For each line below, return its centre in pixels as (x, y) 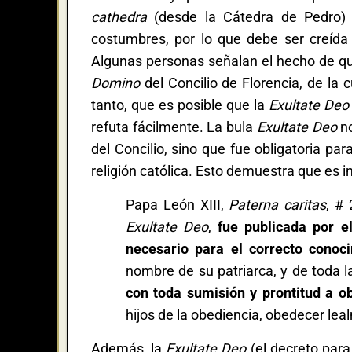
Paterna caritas (278, 204)
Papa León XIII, (177, 204)
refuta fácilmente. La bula (174, 126)
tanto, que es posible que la (180, 104)
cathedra (119, 16)
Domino (115, 82)
